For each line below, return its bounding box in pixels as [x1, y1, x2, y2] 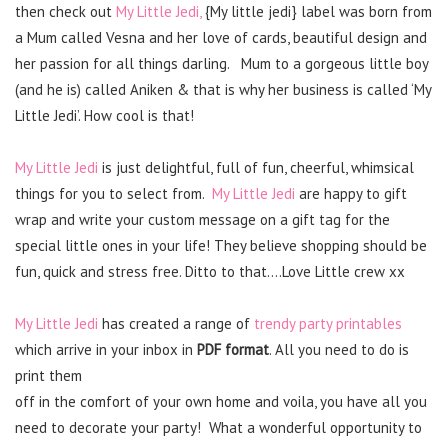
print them [15, 366, 82, 385]
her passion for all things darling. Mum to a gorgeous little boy [15, 54, 428, 73]
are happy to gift [295, 184, 407, 203]
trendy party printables [254, 314, 402, 333]
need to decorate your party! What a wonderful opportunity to [15, 418, 422, 437]
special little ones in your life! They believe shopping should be [15, 236, 427, 255]
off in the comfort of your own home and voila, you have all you [15, 392, 427, 411]
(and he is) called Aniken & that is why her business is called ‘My [15, 80, 431, 99]
